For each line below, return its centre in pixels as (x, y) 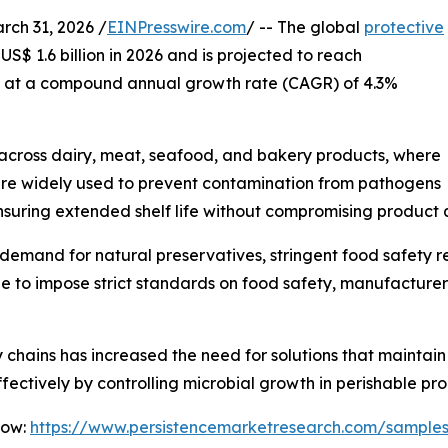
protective (404, 26)
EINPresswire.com (176, 26)
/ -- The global (305, 26)
